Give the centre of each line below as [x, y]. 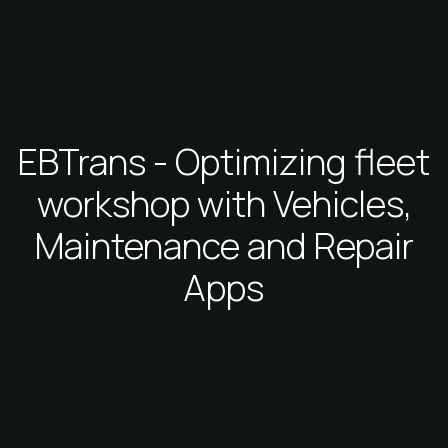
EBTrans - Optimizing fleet [224, 161]
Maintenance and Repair [224, 245]
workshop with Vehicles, [224, 203]
